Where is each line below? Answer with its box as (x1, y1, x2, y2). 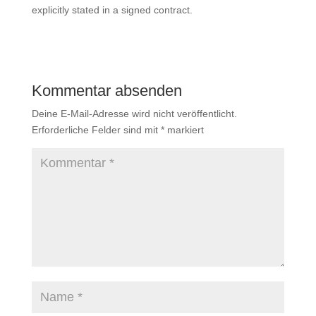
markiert (164, 124, 204, 135)
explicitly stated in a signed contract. (31, 4, 193, 16)
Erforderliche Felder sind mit (31, 124, 161, 135)
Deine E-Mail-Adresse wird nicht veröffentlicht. (31, 108, 237, 119)
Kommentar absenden (31, 82, 182, 99)
